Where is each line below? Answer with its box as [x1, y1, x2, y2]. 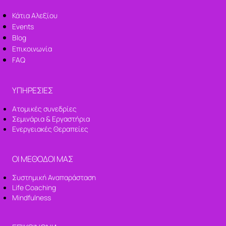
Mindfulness [12, 193, 51, 203]
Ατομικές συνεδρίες [12, 104, 77, 114]
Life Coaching [12, 183, 56, 193]
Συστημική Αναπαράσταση [12, 173, 96, 183]
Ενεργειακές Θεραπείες [12, 124, 89, 134]
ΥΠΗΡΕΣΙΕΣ [12, 85, 53, 96]
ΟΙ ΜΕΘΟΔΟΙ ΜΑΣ [12, 153, 74, 165]
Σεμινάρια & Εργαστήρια [12, 114, 90, 124]
